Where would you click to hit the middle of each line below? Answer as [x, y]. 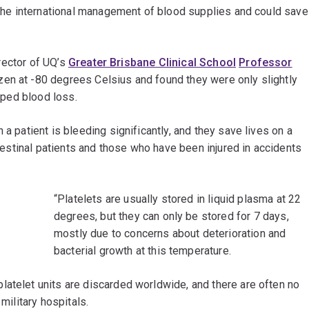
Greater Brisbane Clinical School [152, 63]
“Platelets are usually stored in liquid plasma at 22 [178, 199]
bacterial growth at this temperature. [142, 251]
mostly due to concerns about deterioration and [170, 234]
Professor [266, 63]
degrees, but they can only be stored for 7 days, [171, 217]
